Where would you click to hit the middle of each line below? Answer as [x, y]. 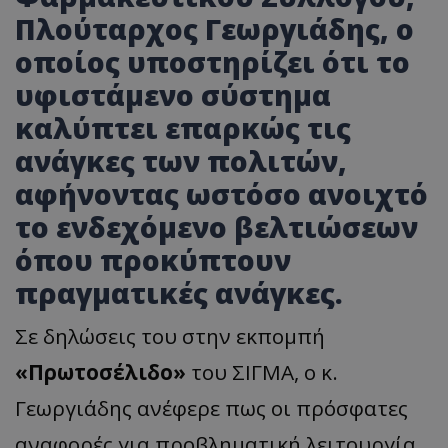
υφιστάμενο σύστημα [173, 95]
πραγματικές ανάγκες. [179, 293]
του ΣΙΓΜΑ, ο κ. [262, 372]
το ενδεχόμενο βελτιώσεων [216, 227]
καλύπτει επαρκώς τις [183, 128]
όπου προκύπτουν [153, 260]
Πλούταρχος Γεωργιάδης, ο [214, 29]
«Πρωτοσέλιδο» [100, 372]
